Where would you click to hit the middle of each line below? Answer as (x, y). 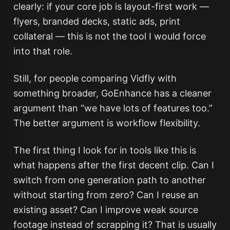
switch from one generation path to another (109, 180)
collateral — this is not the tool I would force (109, 36)
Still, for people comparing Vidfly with (95, 78)
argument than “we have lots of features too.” (113, 108)
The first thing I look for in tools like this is (104, 150)
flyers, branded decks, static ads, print (97, 21)
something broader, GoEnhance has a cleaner (112, 93)
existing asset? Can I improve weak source (106, 210)
